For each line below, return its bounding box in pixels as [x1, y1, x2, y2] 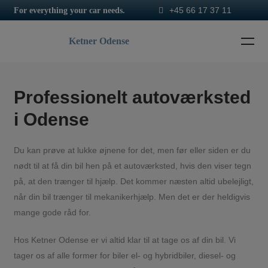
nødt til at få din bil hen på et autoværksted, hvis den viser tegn [13, 161, 251, 170]
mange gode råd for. [13, 208, 91, 217]
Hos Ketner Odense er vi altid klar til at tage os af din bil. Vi [13, 235, 236, 245]
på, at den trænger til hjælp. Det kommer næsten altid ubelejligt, [13, 176, 254, 186]
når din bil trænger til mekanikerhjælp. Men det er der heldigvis [13, 192, 250, 202]
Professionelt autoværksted [13, 87, 251, 107]
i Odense [13, 109, 89, 129]
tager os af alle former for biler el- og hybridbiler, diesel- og [13, 251, 236, 260]
